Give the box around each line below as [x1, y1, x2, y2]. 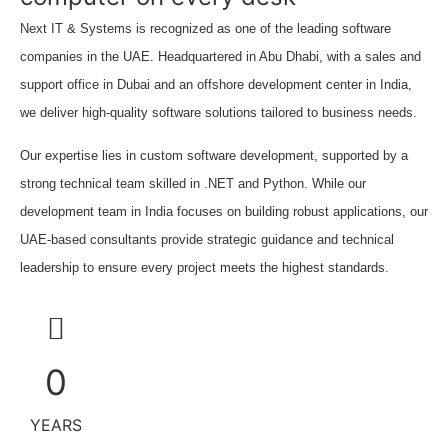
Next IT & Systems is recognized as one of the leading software [20, 21, 391, 37]
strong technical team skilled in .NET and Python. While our [20, 175, 366, 191]
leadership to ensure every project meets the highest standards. [20, 259, 389, 275]
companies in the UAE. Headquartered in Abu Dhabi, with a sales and [20, 49, 421, 65]
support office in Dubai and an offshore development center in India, [20, 77, 412, 93]
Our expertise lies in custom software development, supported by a [20, 147, 408, 163]
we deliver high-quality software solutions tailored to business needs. [20, 105, 417, 121]
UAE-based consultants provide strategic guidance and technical [20, 231, 394, 247]
